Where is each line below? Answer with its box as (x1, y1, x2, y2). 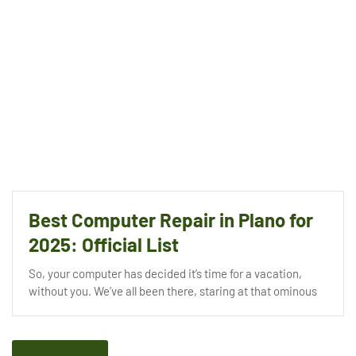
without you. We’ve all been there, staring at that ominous (29, 283, 317, 298)
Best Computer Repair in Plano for (29, 207, 313, 231)
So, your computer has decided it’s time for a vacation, (29, 265, 302, 281)
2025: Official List (29, 232, 179, 256)
